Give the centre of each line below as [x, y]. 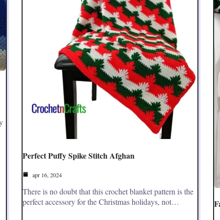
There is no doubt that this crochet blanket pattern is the [108, 192]
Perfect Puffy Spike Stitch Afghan [79, 156]
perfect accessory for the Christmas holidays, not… [101, 202]
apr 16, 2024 [46, 175]
